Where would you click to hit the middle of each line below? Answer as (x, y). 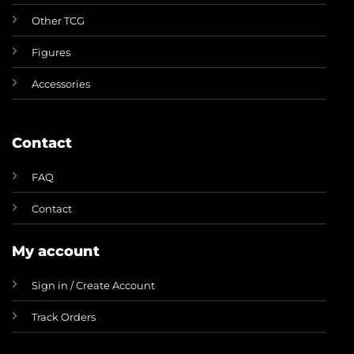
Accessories (60, 84)
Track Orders (63, 317)
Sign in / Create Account (93, 286)
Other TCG (58, 21)
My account (55, 252)
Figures (51, 53)
